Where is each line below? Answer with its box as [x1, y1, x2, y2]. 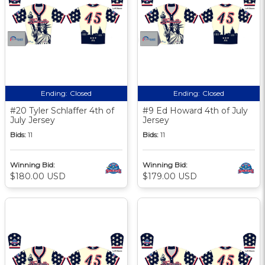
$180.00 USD [10, 170, 66, 182]
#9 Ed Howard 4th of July [143, 105, 248, 116]
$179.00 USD [143, 170, 197, 182]
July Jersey [10, 114, 55, 125]
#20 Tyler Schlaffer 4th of [10, 105, 114, 116]
